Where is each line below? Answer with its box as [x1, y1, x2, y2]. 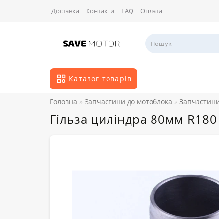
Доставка [51, 6, 79, 15]
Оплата [140, 6, 162, 15]
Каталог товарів [69, 74, 132, 84]
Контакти [86, 6, 114, 15]
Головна [50, 97, 77, 107]
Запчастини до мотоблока [85, 97, 172, 107]
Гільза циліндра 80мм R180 [50, 111, 217, 128]
